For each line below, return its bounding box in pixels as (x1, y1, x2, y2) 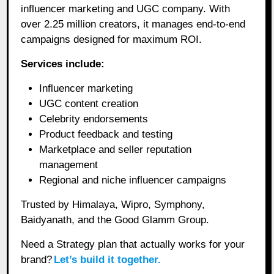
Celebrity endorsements (39, 113, 149, 125)
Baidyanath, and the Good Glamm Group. (21, 213, 210, 226)
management (39, 158, 98, 171)
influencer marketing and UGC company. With (21, 2, 231, 15)
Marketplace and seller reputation (39, 143, 192, 155)
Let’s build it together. (54, 253, 161, 265)
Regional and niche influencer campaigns (39, 174, 227, 186)
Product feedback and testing (39, 128, 173, 140)
